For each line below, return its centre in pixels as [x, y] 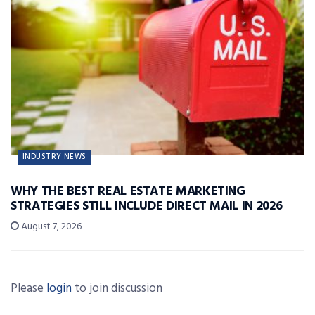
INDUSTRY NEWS [54, 156]
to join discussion [117, 288]
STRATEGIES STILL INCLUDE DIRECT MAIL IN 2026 [147, 206]
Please [28, 288]
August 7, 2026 [50, 226]
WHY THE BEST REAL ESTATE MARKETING [128, 191]
